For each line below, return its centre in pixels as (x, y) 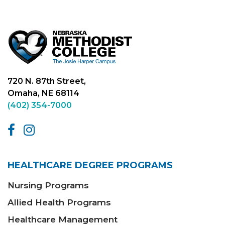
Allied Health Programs (59, 203)
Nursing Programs (48, 186)
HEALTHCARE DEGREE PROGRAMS (90, 165)
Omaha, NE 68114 (43, 93)
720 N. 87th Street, (47, 81)
